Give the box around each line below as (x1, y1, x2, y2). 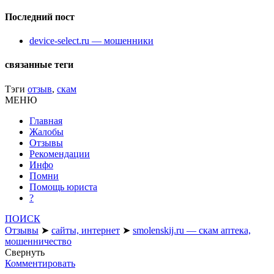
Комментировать (5, 257, 75, 268)
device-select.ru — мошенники (29, 35, 154, 46)
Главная (29, 115, 62, 126)
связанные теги (5, 59, 73, 70)
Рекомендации (29, 148, 90, 159)
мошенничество (5, 235, 72, 246)
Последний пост (5, 11, 75, 22)
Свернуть (5, 246, 45, 257)
